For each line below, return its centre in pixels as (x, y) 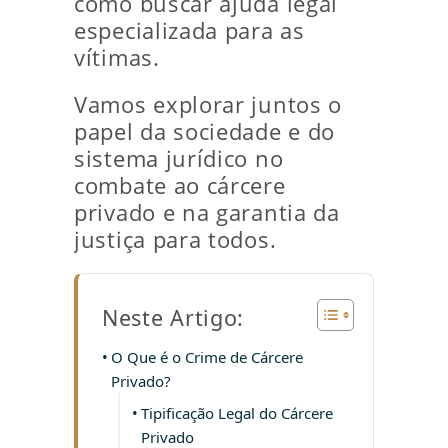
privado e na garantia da (207, 212)
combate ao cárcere (180, 185)
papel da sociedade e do (205, 131)
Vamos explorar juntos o (208, 104)
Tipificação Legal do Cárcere (237, 413)
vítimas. (117, 57)
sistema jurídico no (179, 158)
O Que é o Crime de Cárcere (207, 357)
